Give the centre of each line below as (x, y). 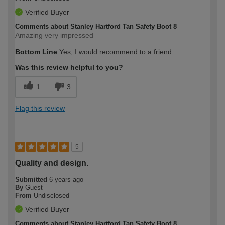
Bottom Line (36, 51)
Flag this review (40, 108)
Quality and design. (52, 163)
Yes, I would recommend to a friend (115, 51)
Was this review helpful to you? (69, 67)
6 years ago (66, 179)
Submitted (32, 179)
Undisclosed (51, 195)
